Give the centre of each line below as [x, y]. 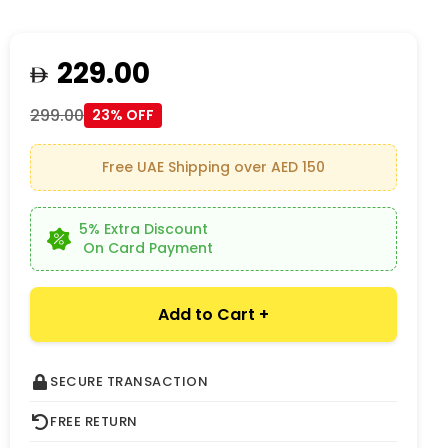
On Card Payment [130, 248]
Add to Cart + [213, 314]
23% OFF [123, 115]
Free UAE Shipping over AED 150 [213, 167]
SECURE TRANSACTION [129, 381]
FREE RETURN [94, 421]
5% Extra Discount [139, 229]
